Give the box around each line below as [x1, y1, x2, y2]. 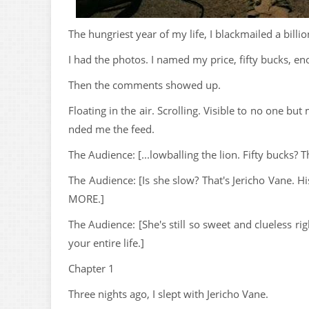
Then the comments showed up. [68, 78, 221, 92]
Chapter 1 [68, 261, 114, 275]
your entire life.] [68, 236, 144, 250]
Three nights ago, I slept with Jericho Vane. [68, 287, 268, 301]
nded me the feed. [68, 122, 154, 136]
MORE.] [68, 192, 104, 206]
